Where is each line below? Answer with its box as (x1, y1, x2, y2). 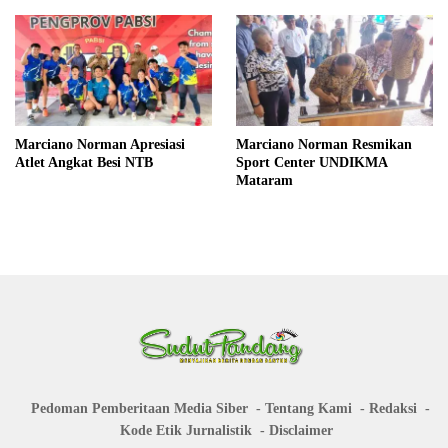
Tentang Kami (264, 400, 352, 416)
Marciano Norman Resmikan (236, 136, 412, 152)
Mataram (236, 172, 293, 188)
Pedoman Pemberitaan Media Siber (30, 400, 248, 416)
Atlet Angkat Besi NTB (15, 154, 153, 170)
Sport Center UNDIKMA (236, 154, 388, 170)
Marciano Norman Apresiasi (15, 136, 185, 152)
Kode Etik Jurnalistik (119, 422, 252, 438)
